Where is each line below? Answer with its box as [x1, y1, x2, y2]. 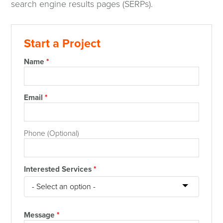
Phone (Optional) [23, 129, 79, 138]
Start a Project [23, 36, 101, 51]
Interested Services [23, 165, 94, 174]
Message [23, 211, 57, 220]
